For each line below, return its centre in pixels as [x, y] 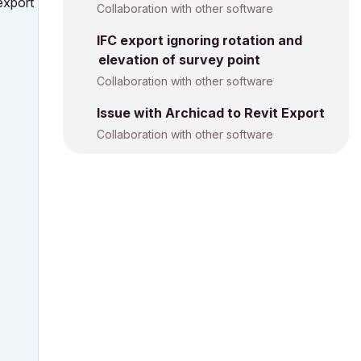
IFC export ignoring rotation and [199, 40]
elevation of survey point [179, 60]
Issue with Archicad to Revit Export [211, 113]
